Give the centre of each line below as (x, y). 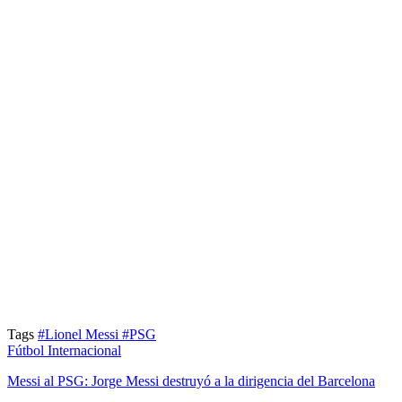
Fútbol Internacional (64, 350)
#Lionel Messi (80, 334)
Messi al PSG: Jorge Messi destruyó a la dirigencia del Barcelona (191, 380)
